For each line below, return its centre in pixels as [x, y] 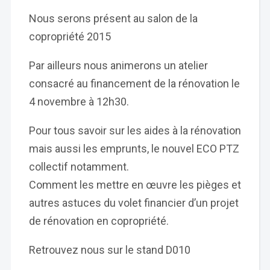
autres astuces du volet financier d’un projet [133, 203]
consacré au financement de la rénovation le [134, 83]
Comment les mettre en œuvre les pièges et [135, 185]
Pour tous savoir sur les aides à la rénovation [135, 130]
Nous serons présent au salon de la [113, 18]
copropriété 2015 [70, 36]
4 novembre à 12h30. [79, 102]
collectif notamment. [79, 167]
